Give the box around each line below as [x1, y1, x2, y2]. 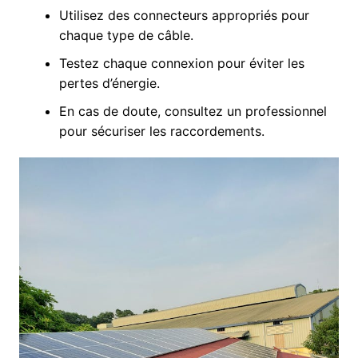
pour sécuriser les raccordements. [58, 122, 265, 139]
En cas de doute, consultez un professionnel [58, 102, 327, 119]
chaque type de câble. [58, 26, 193, 43]
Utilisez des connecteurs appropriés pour [58, 6, 309, 23]
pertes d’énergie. [58, 74, 160, 91]
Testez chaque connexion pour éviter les [58, 54, 304, 71]
